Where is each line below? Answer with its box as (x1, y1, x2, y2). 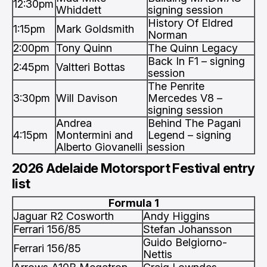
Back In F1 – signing (148, 55, 245, 67)
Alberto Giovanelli (56, 141, 142, 153)
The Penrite (148, 80, 204, 92)
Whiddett (56, 4, 101, 16)
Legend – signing (148, 129, 231, 141)
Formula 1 (108, 197, 159, 209)
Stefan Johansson (143, 223, 232, 235)
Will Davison (56, 92, 117, 104)
